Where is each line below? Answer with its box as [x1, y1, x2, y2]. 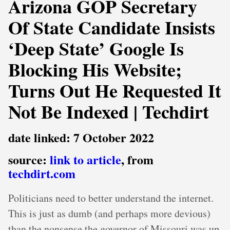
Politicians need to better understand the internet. [8, 191, 214, 205]
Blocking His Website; [8, 56, 182, 83]
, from [121, 150, 154, 168]
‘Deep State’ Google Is [8, 35, 184, 62]
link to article [50, 150, 121, 168]
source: [8, 150, 50, 168]
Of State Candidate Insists [8, 14, 215, 41]
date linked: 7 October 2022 [8, 128, 154, 146]
